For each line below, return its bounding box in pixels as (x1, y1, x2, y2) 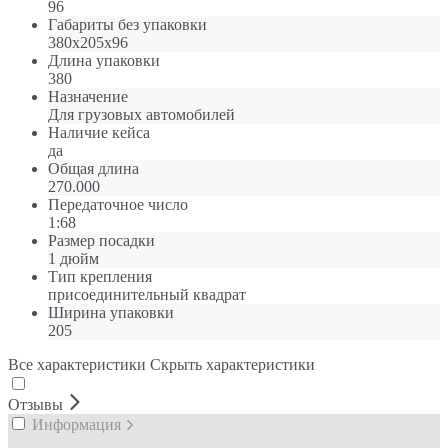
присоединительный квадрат (48, 285, 246, 303)
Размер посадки (48, 231, 155, 249)
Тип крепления (48, 267, 152, 285)
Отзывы (8, 395, 67, 413)
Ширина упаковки (48, 303, 174, 321)
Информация (32, 415, 125, 433)
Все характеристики (8, 355, 146, 373)
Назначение (48, 87, 128, 105)
